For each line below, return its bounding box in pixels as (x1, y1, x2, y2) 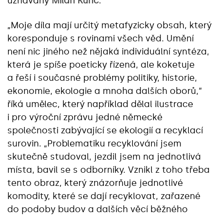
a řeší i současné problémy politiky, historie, (7, 73, 197, 84)
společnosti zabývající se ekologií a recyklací (7, 125, 203, 136)
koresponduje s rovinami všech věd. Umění (7, 33, 194, 44)
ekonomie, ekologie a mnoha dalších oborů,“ (7, 86, 202, 97)
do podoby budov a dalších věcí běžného (7, 204, 188, 215)
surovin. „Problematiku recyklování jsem (7, 138, 182, 149)
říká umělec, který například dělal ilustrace (7, 99, 193, 110)
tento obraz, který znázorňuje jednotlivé (7, 178, 183, 189)
